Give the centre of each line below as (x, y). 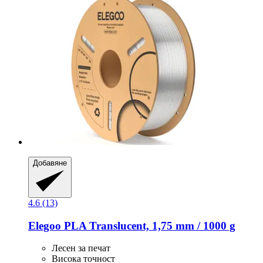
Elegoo (45, 225)
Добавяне (50, 163)
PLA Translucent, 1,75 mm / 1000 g (148, 225)
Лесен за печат (81, 248)
